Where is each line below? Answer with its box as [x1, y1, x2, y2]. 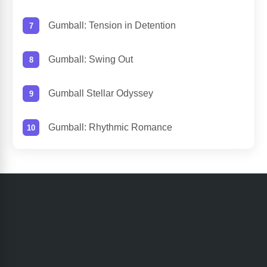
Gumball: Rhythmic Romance [48, 122, 172, 133]
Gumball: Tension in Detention [48, 20, 176, 31]
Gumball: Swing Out [48, 54, 133, 65]
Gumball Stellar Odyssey [48, 88, 153, 99]
